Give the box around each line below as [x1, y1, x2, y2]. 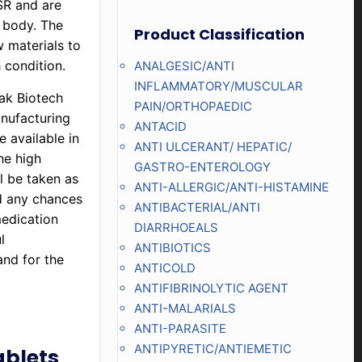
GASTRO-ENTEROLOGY [133, 159, 271, 175]
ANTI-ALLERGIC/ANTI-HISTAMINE [133, 179, 329, 195]
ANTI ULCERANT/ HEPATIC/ [133, 139, 292, 154]
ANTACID [133, 119, 187, 134]
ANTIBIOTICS [133, 240, 211, 255]
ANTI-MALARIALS [133, 301, 236, 316]
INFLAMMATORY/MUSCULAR [133, 78, 303, 94]
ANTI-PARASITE [133, 321, 226, 336]
